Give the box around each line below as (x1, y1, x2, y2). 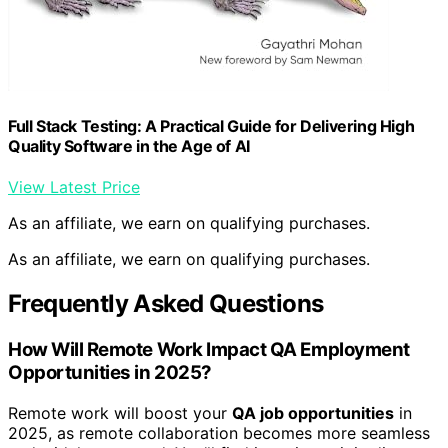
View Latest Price (8, 177, 140, 198)
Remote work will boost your (8, 402, 232, 423)
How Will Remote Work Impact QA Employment (8, 338, 410, 362)
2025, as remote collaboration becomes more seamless (8, 422, 430, 443)
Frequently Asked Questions (8, 289, 324, 319)
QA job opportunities (232, 402, 394, 423)
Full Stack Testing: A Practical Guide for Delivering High (8, 115, 415, 136)
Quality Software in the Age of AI (8, 135, 250, 156)
